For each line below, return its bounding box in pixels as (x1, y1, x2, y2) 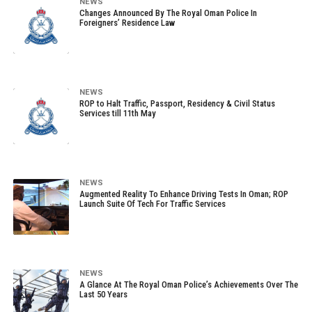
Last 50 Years (79, 289, 127, 299)
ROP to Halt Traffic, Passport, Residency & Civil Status (79, 98, 275, 109)
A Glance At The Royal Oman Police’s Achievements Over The (79, 279, 298, 290)
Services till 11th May (79, 108, 156, 118)
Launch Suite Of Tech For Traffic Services (79, 198, 226, 209)
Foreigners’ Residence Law (79, 17, 175, 28)
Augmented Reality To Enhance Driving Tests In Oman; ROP (79, 189, 288, 199)
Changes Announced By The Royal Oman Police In (79, 8, 257, 18)
